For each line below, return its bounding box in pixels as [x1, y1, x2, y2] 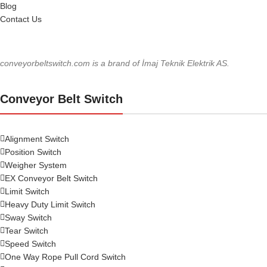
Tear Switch [5, 225, 48, 235]
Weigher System [5, 160, 67, 170]
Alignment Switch [5, 133, 69, 144]
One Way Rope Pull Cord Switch [5, 252, 126, 262]
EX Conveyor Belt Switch [5, 173, 98, 183]
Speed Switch [5, 238, 56, 249]
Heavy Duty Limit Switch [5, 199, 95, 209]
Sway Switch [5, 212, 52, 222]
